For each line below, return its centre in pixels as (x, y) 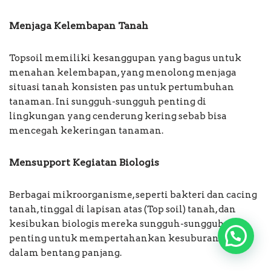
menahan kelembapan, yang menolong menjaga (123, 73)
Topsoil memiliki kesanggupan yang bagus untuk (125, 58)
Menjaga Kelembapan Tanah (79, 26)
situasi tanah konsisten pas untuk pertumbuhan (122, 87)
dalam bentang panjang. (65, 253)
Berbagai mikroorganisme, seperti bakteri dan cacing (133, 195)
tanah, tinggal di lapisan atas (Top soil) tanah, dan (122, 210)
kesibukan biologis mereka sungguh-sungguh (117, 224)
